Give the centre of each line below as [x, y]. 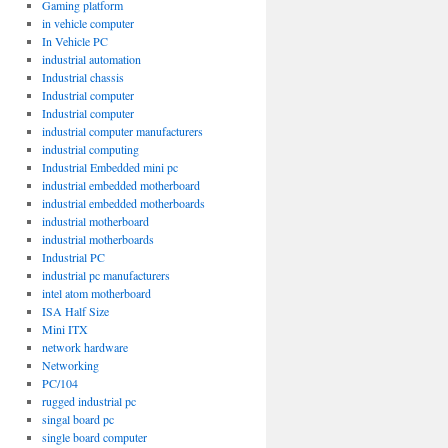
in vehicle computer [87, 23]
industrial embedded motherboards [123, 203]
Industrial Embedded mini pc [109, 167]
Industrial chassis [82, 77]
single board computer [94, 437]
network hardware [84, 347]
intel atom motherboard [96, 293]
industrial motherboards [97, 239]
